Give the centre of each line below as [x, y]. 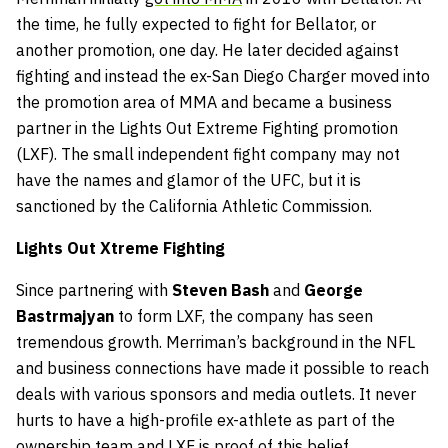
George [333, 290]
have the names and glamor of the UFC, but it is [188, 180]
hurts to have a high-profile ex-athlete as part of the [205, 420]
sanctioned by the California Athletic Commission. [194, 206]
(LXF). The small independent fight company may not [208, 154]
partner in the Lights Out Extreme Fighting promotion [207, 128]
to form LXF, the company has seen [243, 316]
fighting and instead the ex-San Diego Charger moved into [223, 76]
